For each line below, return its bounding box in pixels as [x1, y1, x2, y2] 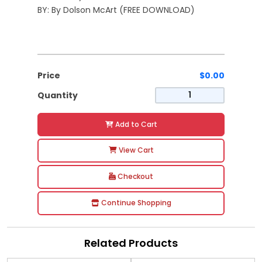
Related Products [84, 235, 178, 250]
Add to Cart [113, 119, 157, 129]
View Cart [116, 145, 154, 156]
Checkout [116, 171, 153, 182]
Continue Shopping [99, 198, 171, 208]
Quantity [37, 89, 78, 101]
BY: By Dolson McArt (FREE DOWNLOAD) [37, 4, 195, 16]
